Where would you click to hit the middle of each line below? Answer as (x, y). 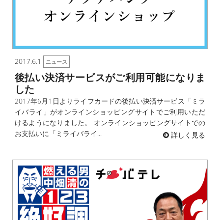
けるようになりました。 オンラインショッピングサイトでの (110, 123)
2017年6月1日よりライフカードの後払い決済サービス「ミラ (110, 101)
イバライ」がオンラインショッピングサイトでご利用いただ (110, 112)
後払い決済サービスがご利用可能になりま (110, 78)
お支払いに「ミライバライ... (58, 134)
